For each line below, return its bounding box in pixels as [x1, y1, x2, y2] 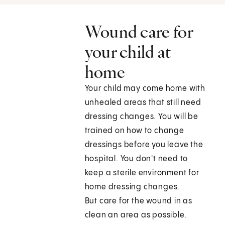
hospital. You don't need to [84, 155, 188, 164]
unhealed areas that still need [84, 98, 201, 107]
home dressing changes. [84, 183, 180, 192]
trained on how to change [84, 127, 184, 136]
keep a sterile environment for [84, 169, 199, 178]
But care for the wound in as [84, 197, 193, 206]
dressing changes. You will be [84, 113, 198, 122]
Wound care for [84, 21, 193, 43]
